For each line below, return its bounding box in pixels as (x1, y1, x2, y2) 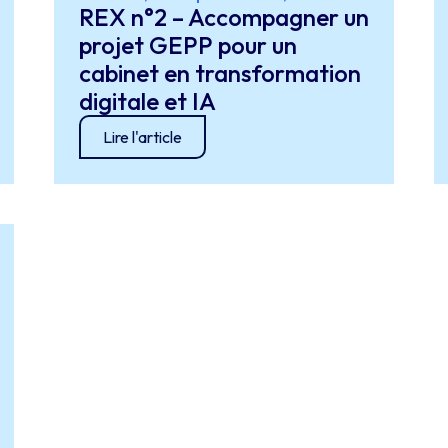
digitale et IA (78, 86, 216, 116)
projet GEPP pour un (78, 30, 297, 60)
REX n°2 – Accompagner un (78, 2, 369, 32)
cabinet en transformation (78, 58, 361, 88)
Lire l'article (102, 127, 182, 147)
